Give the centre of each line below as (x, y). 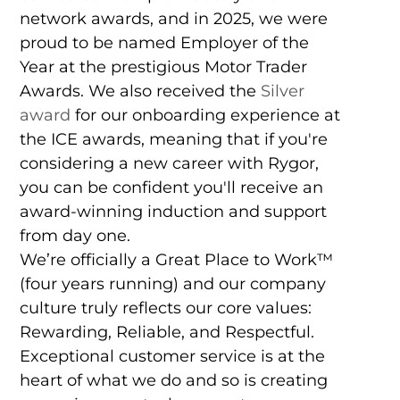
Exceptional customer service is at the (172, 357)
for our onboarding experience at (205, 116)
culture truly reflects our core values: (165, 308)
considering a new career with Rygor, (169, 164)
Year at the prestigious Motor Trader (163, 67)
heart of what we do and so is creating (173, 381)
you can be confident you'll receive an (171, 188)
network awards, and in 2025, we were (173, 19)
